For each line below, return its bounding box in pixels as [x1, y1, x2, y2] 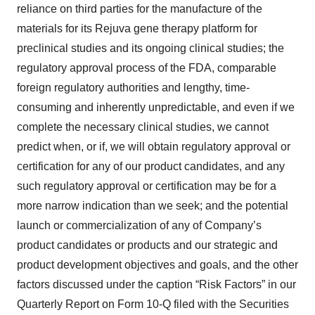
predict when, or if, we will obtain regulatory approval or [17, 140, 290, 153]
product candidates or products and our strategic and [17, 238, 278, 251]
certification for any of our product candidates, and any [17, 160, 285, 172]
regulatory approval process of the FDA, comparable [17, 61, 276, 74]
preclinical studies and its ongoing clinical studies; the [17, 41, 284, 54]
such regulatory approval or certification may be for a [17, 179, 276, 192]
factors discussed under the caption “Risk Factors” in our [17, 278, 296, 290]
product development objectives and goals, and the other [17, 258, 298, 271]
